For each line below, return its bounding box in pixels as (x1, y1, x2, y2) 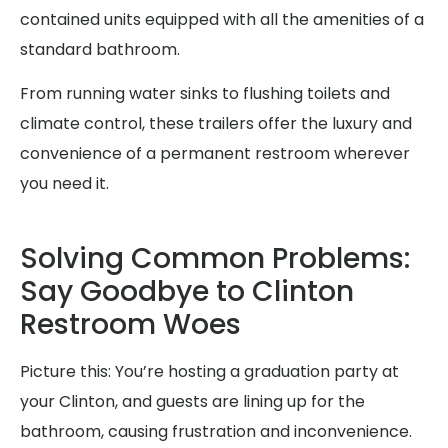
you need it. (20, 172, 109, 196)
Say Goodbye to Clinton (20, 271, 354, 311)
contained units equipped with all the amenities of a (20, 8, 424, 32)
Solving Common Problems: (20, 238, 410, 278)
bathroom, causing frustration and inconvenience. (20, 419, 412, 443)
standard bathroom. (20, 38, 180, 62)
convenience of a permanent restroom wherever (20, 142, 410, 166)
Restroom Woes (20, 304, 241, 344)
